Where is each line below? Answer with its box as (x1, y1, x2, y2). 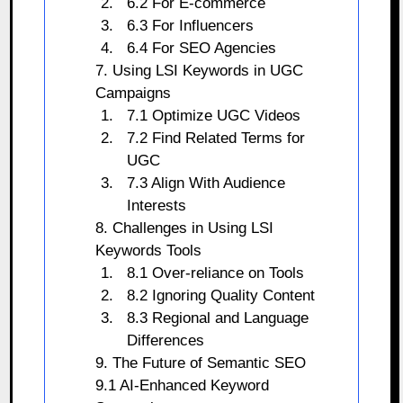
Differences (127, 331, 205, 349)
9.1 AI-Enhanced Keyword (94, 376, 269, 394)
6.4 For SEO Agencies (127, 39, 277, 57)
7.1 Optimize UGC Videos (127, 106, 301, 124)
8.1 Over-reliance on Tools (127, 264, 305, 282)
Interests (127, 196, 187, 214)
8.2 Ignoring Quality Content (127, 286, 316, 304)
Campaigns (94, 84, 171, 102)
